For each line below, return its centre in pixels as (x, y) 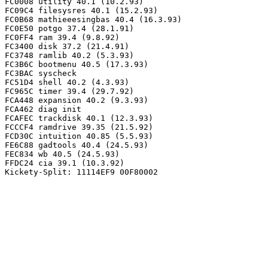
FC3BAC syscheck (41, 73)
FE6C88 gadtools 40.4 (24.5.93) (77, 145)
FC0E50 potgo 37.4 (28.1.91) (69, 28)
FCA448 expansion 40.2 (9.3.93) (77, 100)
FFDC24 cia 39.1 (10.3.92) (65, 163)
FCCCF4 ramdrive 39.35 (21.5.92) (79, 127)
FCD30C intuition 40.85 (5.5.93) (79, 136)
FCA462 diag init (43, 109)
